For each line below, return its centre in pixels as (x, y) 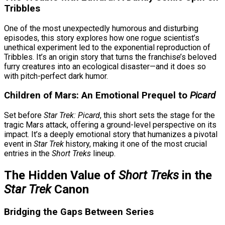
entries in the (28, 154)
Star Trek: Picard (72, 116)
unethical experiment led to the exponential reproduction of (107, 47)
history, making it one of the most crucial (135, 144)
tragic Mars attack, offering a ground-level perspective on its (110, 125)
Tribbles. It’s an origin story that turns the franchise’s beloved (110, 57)
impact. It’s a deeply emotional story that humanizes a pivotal (111, 135)
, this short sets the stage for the (157, 116)
